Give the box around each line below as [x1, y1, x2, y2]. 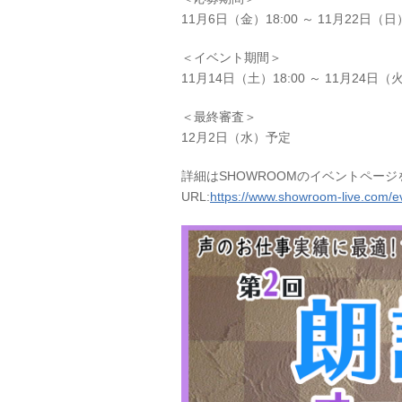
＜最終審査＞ [181, 109, 257, 124]
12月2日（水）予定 [181, 130, 291, 144]
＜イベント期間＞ [181, 50, 282, 65]
